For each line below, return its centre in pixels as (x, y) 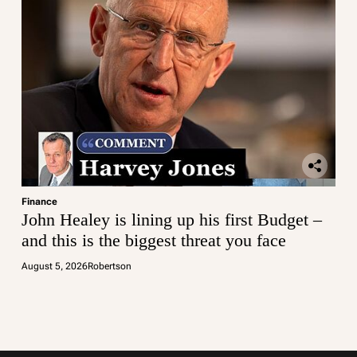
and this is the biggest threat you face (154, 240)
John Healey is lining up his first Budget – (172, 220)
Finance (40, 202)
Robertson (110, 266)
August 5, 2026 (55, 266)
